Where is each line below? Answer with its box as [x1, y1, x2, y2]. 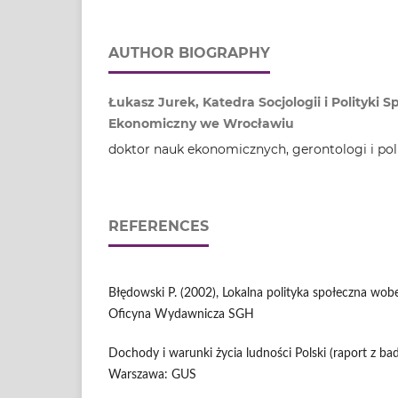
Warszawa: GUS [108, 368, 196, 381]
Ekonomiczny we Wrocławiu [108, 115, 294, 131]
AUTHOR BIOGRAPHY [108, 44, 270, 61]
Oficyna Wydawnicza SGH [108, 307, 254, 321]
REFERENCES [108, 217, 209, 235]
